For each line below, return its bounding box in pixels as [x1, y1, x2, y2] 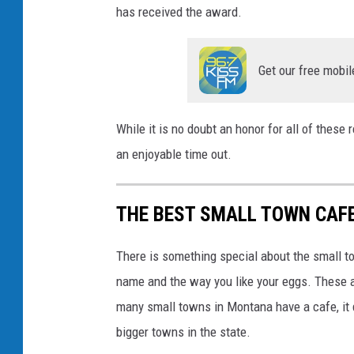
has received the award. [116, 3, 242, 20]
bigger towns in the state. [116, 323, 250, 340]
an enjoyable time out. [116, 145, 232, 162]
